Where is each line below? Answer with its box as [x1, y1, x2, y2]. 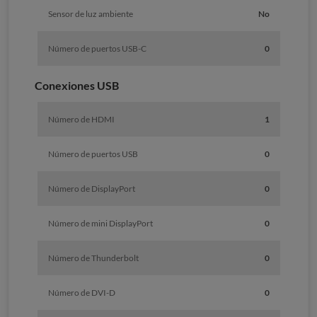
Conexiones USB [35, 79, 119, 93]
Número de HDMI [47, 114, 115, 125]
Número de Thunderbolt [47, 253, 139, 264]
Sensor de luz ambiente [47, 8, 133, 20]
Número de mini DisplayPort [47, 218, 153, 229]
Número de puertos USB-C [47, 43, 146, 54]
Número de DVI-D [47, 287, 115, 299]
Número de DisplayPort [47, 183, 135, 195]
